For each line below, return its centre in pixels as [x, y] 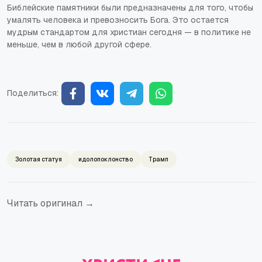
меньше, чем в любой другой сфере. [79, 44]
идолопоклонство [106, 159]
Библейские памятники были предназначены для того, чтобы [130, 7]
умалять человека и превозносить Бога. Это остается [118, 20]
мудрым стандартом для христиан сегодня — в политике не [129, 32]
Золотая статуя [39, 159]
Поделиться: [33, 93]
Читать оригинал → [51, 203]
